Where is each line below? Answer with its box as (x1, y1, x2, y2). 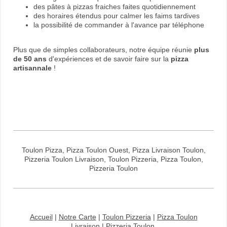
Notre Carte (58, 212, 96, 221)
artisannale (13, 63, 52, 72)
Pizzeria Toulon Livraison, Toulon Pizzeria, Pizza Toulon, (24, 155, 203, 163)
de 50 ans (13, 54, 47, 63)
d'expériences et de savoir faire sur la (47, 54, 171, 63)
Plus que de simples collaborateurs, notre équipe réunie (13, 45, 194, 54)
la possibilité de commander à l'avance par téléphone (33, 20, 206, 29)
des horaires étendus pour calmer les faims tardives (33, 11, 202, 20)
